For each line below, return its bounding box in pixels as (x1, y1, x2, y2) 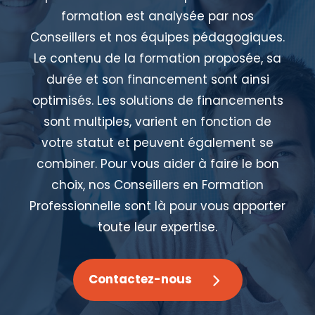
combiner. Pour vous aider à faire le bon (36, 155, 279, 172)
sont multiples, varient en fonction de (44, 112, 271, 130)
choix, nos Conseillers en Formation (51, 176, 264, 193)
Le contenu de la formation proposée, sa (34, 49, 281, 67)
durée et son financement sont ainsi (46, 70, 269, 88)
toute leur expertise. (98, 218, 217, 236)
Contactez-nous (88, 271, 192, 288)
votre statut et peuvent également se (41, 134, 274, 151)
